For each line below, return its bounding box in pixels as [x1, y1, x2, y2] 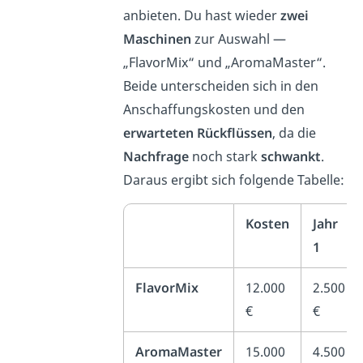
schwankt [261, 147, 322, 166]
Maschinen [123, 30, 192, 49]
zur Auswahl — [191, 30, 287, 49]
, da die [272, 124, 317, 143]
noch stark [189, 147, 262, 166]
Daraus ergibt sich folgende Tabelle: [123, 171, 345, 190]
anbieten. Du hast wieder [123, 6, 281, 25]
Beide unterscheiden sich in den [123, 77, 319, 96]
